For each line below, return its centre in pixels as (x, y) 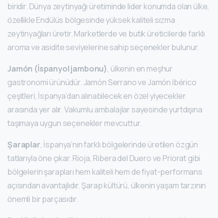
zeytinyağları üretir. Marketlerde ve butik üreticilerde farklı (106, 34)
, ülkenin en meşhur (140, 69)
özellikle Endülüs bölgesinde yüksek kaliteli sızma (91, 20)
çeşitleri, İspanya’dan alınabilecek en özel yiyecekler (97, 96)
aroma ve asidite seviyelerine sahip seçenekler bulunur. (103, 47)
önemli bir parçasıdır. (43, 199)
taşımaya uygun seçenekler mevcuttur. (75, 123)
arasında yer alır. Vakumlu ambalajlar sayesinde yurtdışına (105, 110)
